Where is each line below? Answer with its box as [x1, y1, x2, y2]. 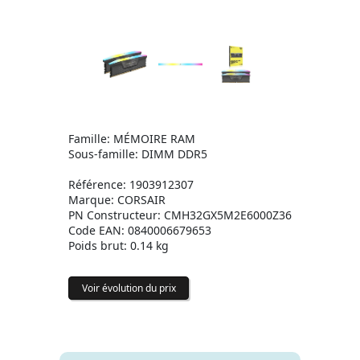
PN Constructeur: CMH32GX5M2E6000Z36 [68, 207, 292, 223]
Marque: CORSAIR [68, 192, 166, 208]
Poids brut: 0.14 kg [68, 238, 169, 254]
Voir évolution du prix [81, 281, 176, 296]
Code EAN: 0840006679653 [68, 223, 211, 239]
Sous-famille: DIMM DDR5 [68, 146, 207, 162]
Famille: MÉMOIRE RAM [68, 131, 195, 147]
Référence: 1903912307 [68, 177, 194, 193]
